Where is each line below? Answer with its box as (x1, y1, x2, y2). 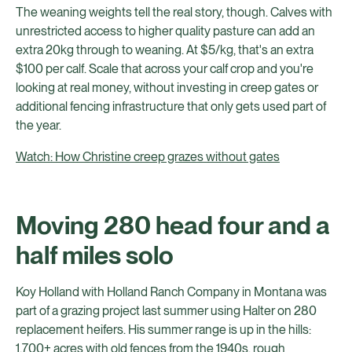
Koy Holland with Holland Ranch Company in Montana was (16, 284, 327, 299)
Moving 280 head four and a (16, 210, 330, 240)
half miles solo (16, 240, 174, 270)
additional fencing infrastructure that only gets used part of (16, 99, 326, 114)
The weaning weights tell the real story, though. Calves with (16, 5, 332, 20)
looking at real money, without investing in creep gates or (16, 80, 318, 95)
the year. (16, 118, 61, 133)
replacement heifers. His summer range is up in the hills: (16, 322, 311, 337)
